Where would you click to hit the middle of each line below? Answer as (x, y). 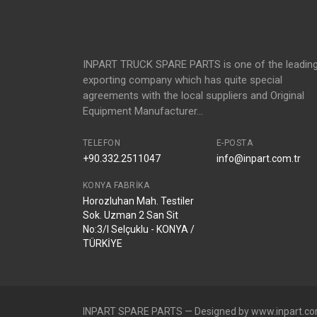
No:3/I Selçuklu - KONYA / (139, 229)
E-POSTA (235, 143)
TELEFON (102, 143)
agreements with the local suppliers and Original (194, 96)
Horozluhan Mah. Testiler (138, 201)
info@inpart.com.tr (258, 158)
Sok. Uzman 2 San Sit (131, 215)
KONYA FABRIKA (116, 185)
